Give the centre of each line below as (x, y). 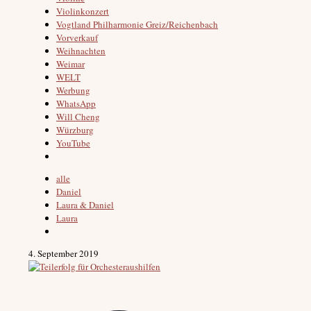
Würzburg (75, 129)
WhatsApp (76, 103)
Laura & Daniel (85, 204)
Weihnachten (81, 50)
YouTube (73, 143)
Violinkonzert (83, 11)
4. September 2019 (64, 253)
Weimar (70, 64)
